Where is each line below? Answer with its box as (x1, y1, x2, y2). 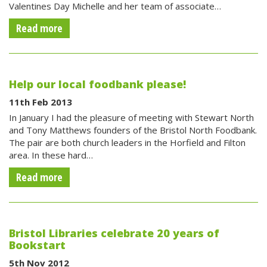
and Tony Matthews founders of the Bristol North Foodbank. (9, 124, 257, 136)
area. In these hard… (9, 149, 93, 162)
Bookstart (9, 238, 66, 253)
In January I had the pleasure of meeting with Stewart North (9, 111, 254, 124)
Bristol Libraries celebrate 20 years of (9, 226, 219, 241)
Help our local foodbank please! (9, 77, 186, 92)
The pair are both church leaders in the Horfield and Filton (9, 136, 246, 149)
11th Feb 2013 (9, 96, 72, 108)
